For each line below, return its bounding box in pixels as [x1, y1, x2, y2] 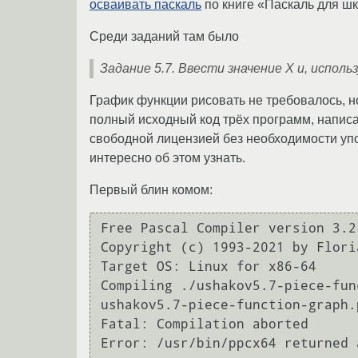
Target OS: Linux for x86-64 [101, 258, 316, 274]
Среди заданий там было [89, 30, 239, 44]
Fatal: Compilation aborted [101, 316, 308, 332]
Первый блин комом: [89, 183, 213, 197]
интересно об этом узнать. [89, 151, 245, 165]
